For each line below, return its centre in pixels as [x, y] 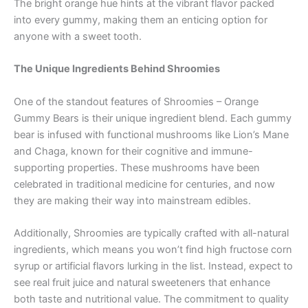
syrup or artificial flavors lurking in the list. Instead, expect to [153, 266]
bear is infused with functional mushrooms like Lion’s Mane [151, 134]
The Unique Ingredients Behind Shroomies [117, 69]
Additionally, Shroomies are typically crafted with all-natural [151, 233]
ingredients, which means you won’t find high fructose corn [153, 249]
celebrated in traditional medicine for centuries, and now [144, 184]
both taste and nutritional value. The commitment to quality [151, 299]
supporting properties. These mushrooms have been [137, 167]
